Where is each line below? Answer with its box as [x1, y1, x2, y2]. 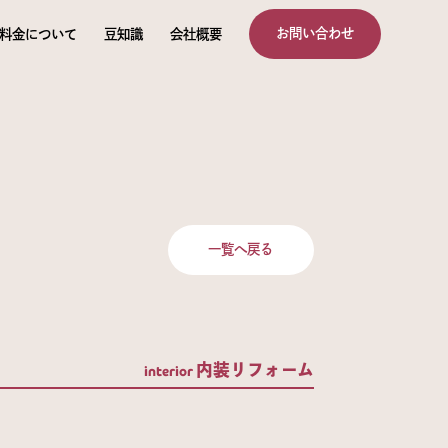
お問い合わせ [275, 26, 354, 41]
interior [143, 362, 193, 380]
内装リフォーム [195, 360, 314, 378]
